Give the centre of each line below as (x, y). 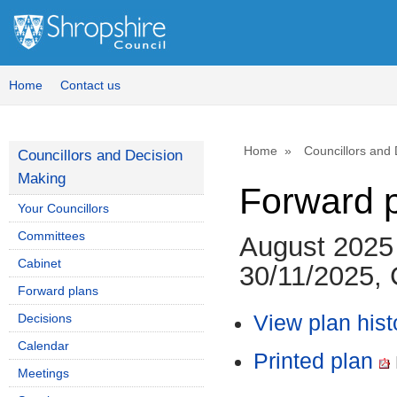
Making (42, 179)
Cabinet (39, 263)
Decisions (45, 318)
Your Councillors (63, 208)
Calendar (43, 346)
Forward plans (58, 291)
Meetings (43, 373)
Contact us (90, 85)
